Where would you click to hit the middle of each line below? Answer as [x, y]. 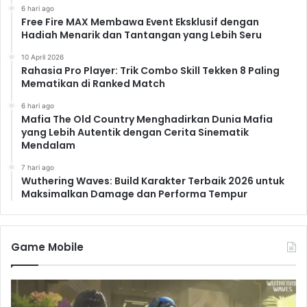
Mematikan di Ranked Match [93, 84]
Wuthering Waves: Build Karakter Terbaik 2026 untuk [153, 181]
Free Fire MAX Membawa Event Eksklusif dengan [140, 22]
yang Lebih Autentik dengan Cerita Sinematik [135, 133]
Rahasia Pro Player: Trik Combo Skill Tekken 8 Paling [150, 71]
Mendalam [48, 146]
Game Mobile [47, 247]
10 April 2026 [42, 57]
